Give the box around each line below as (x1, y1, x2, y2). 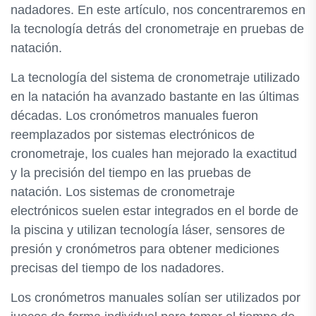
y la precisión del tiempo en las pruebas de (11, 166, 251, 180)
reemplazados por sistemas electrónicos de (11, 128, 255, 142)
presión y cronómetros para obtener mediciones (11, 242, 279, 256)
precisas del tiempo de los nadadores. (11, 261, 224, 275)
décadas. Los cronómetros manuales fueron (11, 109, 258, 123)
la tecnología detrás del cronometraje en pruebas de (11, 22, 304, 36)
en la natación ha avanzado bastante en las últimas (11, 90, 299, 104)
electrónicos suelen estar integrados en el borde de (11, 204, 298, 218)
